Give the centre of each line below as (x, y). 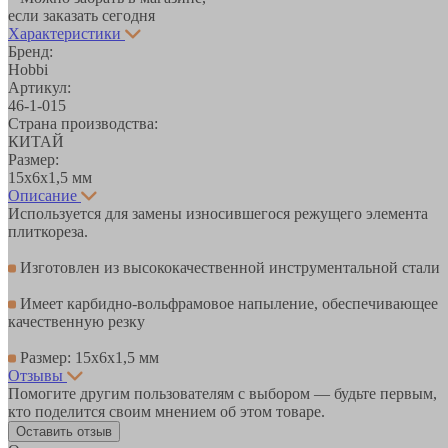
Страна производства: (83, 123)
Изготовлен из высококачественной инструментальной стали (228, 267)
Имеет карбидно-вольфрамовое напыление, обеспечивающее (227, 303)
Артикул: (39, 87)
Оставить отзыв (64, 431)
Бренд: (30, 51)
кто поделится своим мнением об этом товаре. (166, 411)
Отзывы (35, 375)
